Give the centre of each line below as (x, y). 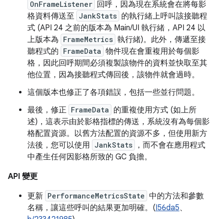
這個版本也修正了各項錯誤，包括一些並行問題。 (113, 92)
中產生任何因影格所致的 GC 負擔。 (90, 157)
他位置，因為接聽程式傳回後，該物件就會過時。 (113, 75)
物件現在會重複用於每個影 (152, 51)
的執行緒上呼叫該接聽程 (163, 16)
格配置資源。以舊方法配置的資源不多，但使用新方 (117, 133)
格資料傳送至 (52, 16)
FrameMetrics (88, 39)
